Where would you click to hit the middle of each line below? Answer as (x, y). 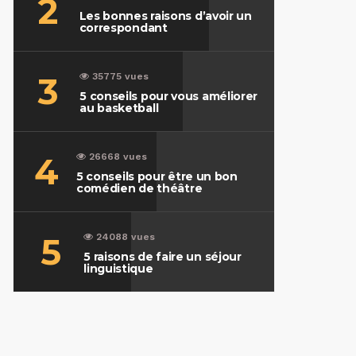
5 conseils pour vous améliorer (169, 96)
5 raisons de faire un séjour (163, 257)
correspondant (123, 28)
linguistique (118, 269)
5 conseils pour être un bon (157, 176)
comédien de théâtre (139, 188)
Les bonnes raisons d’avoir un (165, 16)
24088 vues (126, 237)
